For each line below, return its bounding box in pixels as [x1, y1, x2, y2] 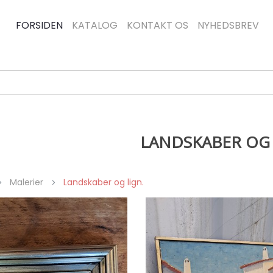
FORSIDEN [15, 18, 63, 32]
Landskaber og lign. [63, 176, 144, 188]
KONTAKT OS [126, 18, 188, 32]
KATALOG [71, 18, 118, 32]
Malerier [10, 176, 43, 188]
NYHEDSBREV [197, 18, 259, 32]
